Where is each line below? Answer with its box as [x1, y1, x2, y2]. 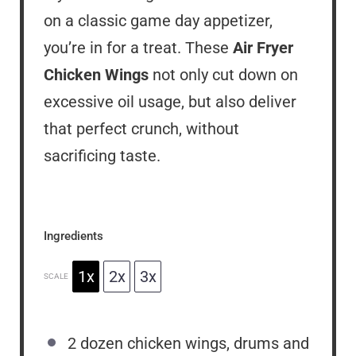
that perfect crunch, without [44, 119, 239, 139]
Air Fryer [233, 38, 293, 58]
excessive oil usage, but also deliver [44, 92, 296, 112]
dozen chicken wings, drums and [76, 334, 309, 354]
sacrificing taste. [44, 146, 161, 166]
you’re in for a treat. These [44, 38, 233, 58]
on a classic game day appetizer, [44, 11, 273, 31]
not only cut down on [153, 65, 298, 85]
